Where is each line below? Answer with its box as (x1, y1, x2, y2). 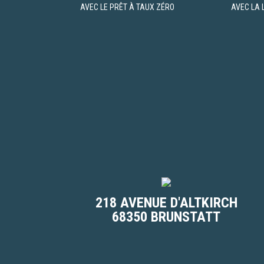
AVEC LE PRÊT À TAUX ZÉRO (80, 2, 174, 12)
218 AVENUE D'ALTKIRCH (95, 194, 237, 211)
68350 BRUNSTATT (112, 209, 220, 225)
